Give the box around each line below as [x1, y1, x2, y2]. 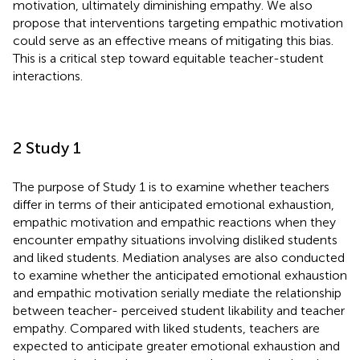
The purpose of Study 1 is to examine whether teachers [13, 178, 329, 194]
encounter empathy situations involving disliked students [13, 231, 337, 247]
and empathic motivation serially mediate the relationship [13, 284, 342, 301]
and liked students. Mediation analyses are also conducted [13, 249, 345, 265]
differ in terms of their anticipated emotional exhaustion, [13, 196, 334, 212]
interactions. [13, 67, 83, 84]
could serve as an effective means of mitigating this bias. [13, 32, 333, 48]
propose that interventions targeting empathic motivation [13, 14, 343, 31]
